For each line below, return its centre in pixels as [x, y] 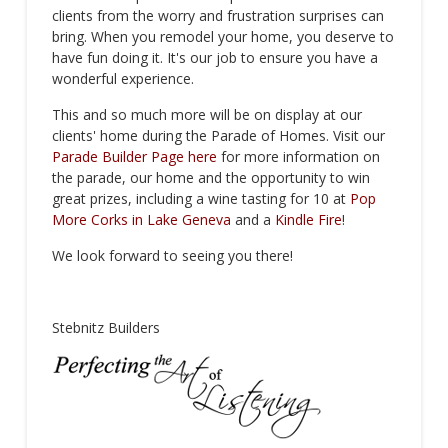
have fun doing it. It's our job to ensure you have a [214, 57]
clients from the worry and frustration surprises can [217, 15]
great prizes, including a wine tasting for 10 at [200, 198]
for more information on [298, 156]
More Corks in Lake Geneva [141, 219]
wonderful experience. [122, 78]
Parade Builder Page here [134, 156]
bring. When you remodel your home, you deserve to [222, 36]
